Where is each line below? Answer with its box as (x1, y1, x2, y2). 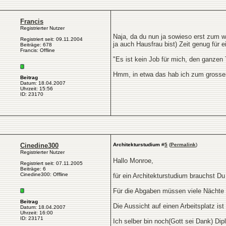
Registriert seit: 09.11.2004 (20, 36, 83, 42)
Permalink (171, 142, 196, 147)
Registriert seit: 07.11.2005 (20, 160, 83, 166)
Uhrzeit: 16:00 (20, 210, 53, 215)
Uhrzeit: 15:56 (20, 86, 53, 91)
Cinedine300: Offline (20, 172, 68, 177)
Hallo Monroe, (113, 157, 153, 164)
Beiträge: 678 (20, 42, 52, 47)
